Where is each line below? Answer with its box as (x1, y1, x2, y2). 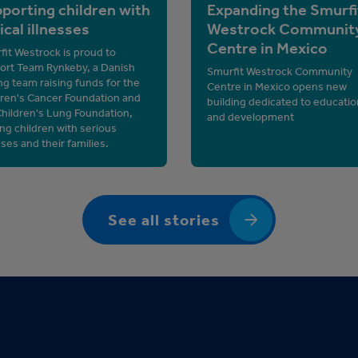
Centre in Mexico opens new (207, 79, 347, 93)
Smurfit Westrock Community (207, 64, 352, 78)
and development (207, 109, 294, 124)
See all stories (108, 209, 220, 229)
